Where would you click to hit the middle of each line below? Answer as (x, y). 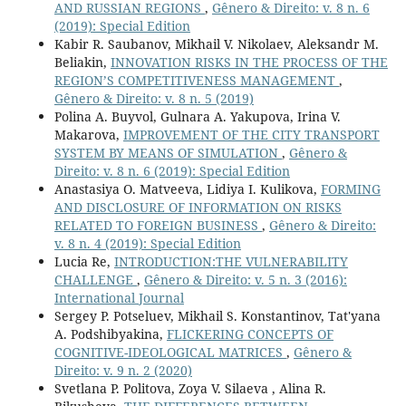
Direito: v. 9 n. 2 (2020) (123, 370)
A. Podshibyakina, (110, 333)
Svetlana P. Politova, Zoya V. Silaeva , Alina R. (190, 388)
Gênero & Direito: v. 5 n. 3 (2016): (245, 279)
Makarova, (88, 134)
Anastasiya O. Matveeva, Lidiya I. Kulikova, (187, 188)
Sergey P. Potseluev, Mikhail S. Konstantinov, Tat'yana (217, 315)
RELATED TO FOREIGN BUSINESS (158, 225)
